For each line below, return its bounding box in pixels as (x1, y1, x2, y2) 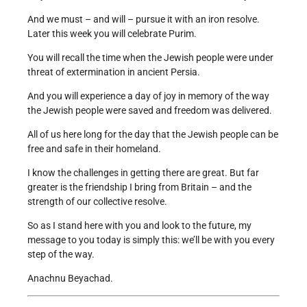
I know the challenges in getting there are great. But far (27, 167, 259, 179)
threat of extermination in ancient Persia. (27, 66, 200, 78)
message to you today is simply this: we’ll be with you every (27, 234, 275, 246)
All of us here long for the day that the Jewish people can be (27, 129, 278, 140)
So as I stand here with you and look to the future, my (27, 220, 251, 232)
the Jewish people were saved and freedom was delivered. (27, 105, 272, 116)
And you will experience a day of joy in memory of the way (27, 90, 269, 102)
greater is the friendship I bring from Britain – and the (27, 182, 251, 193)
